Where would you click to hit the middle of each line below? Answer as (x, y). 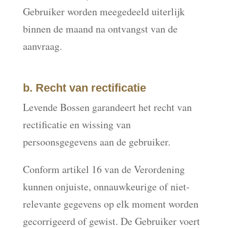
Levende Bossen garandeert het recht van (107, 107)
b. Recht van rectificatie (84, 88)
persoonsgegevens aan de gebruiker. (96, 142)
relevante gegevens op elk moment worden (110, 204)
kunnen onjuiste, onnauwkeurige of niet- (106, 187)
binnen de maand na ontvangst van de (100, 29)
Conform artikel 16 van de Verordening (104, 169)
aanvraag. (42, 46)
